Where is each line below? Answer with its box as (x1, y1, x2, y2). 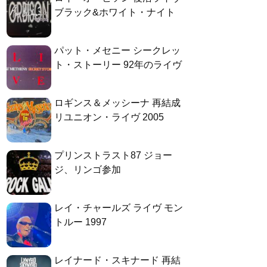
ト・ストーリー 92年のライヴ (54, 60, 182, 70)
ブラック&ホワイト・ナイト (54, 7, 175, 18)
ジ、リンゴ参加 (54, 164, 121, 175)
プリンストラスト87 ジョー (54, 150, 172, 161)
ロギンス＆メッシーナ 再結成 (54, 98, 181, 108)
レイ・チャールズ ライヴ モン (54, 203, 183, 213)
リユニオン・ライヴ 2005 (54, 112, 164, 123)
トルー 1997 (54, 217, 107, 228)
